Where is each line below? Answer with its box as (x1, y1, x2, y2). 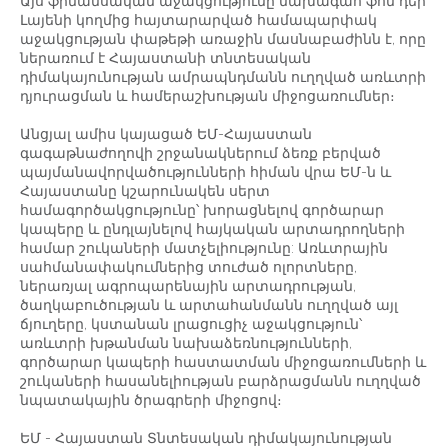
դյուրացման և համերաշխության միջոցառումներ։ (20, 88, 395, 105)
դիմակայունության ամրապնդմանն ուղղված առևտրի (20, 69, 426, 86)
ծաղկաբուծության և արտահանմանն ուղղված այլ (20, 297, 398, 314)
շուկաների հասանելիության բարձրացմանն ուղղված (20, 373, 421, 390)
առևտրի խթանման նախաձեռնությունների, (20, 335, 352, 352)
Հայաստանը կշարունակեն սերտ (20, 183, 270, 200)
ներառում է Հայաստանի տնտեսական (20, 50, 311, 67)
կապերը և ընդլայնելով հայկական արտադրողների (20, 221, 405, 238)
